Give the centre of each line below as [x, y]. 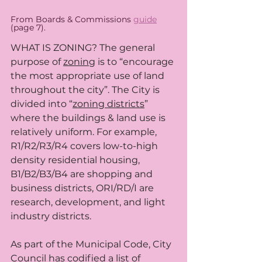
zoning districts [108, 104]
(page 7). [29, 28]
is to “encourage [136, 62]
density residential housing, [76, 160]
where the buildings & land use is [89, 118]
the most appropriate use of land [89, 76]
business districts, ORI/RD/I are [83, 188]
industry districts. [51, 216]
